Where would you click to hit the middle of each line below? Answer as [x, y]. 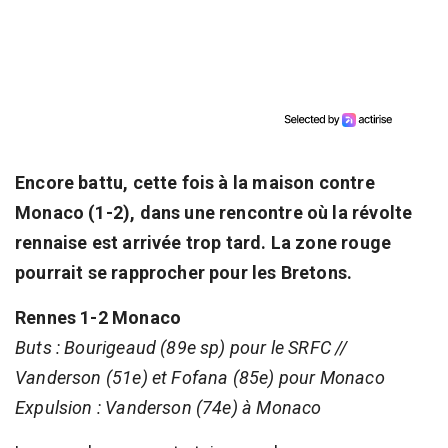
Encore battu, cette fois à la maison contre [195, 182]
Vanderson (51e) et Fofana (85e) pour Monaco [200, 377]
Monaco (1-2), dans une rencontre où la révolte [214, 212]
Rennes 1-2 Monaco [98, 317]
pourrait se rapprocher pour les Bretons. [184, 272]
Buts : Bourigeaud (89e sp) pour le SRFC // [181, 347]
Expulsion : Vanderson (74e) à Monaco [168, 407]
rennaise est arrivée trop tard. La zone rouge [203, 242]
